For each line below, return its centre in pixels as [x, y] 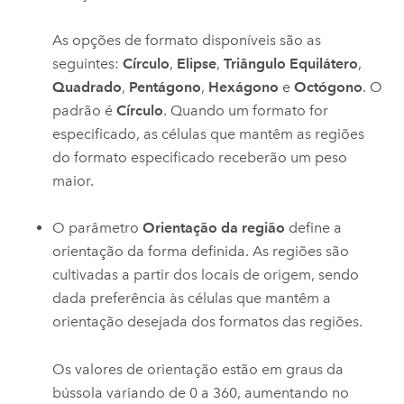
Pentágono [165, 87]
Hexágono [244, 87]
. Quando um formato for [246, 111]
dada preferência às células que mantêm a [192, 298]
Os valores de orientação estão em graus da [198, 369]
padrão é [85, 111]
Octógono [329, 87]
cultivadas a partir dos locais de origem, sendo [206, 275]
